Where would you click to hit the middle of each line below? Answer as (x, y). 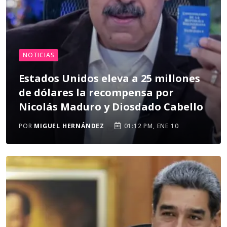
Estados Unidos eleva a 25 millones (109, 78)
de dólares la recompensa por (96, 92)
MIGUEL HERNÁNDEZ (69, 126)
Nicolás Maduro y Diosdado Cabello (111, 107)
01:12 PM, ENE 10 (150, 126)
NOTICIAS (39, 55)
